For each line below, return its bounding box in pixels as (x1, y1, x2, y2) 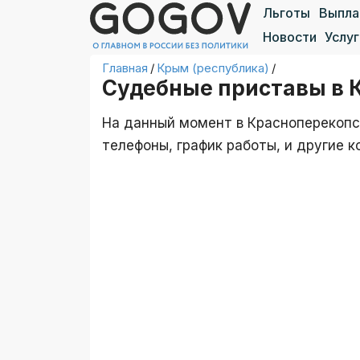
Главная (102, 59, 148, 76)
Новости (263, 29, 317, 45)
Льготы (263, 5, 310, 21)
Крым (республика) (157, 59, 269, 76)
